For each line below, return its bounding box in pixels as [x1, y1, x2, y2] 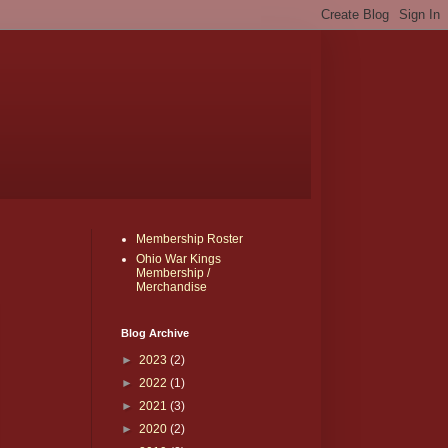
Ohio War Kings [136, 252, 221, 266]
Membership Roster [136, 232, 243, 246]
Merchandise [136, 280, 207, 294]
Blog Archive [121, 327, 189, 339]
